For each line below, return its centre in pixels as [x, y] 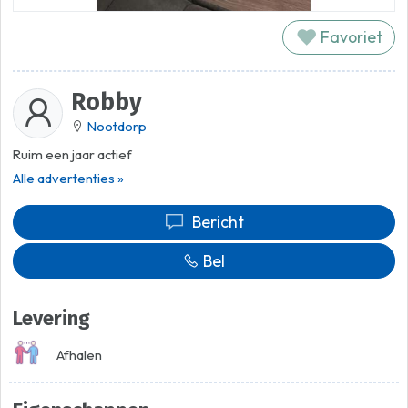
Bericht [219, 222]
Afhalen [79, 355]
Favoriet [349, 37]
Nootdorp [117, 126]
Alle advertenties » [69, 178]
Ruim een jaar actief [73, 154]
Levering [52, 319]
